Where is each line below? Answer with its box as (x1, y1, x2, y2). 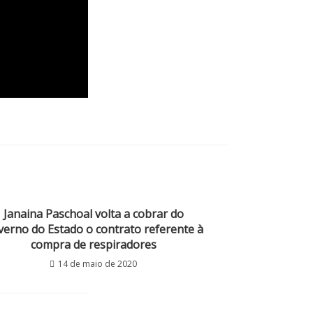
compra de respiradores (30, 237, 156, 253)
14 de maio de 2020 (58, 258, 137, 270)
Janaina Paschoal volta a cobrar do (3, 206, 184, 222)
